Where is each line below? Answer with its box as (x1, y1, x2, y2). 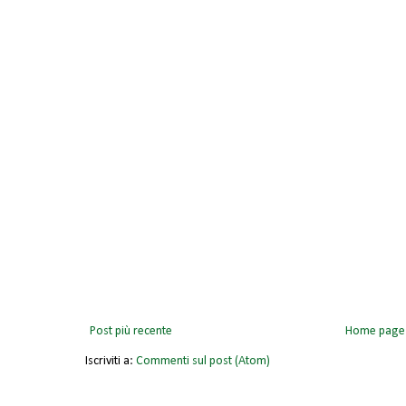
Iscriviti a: (85, 354, 136, 369)
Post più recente (90, 324, 172, 339)
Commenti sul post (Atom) (136, 354, 270, 369)
